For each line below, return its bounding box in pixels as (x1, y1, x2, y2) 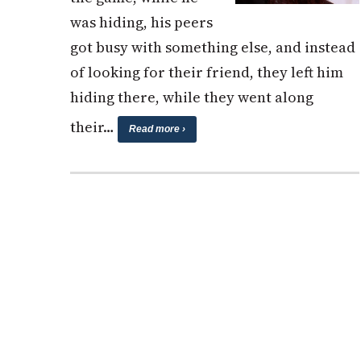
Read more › (129, 122, 185, 135)
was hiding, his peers (70, 11, 213, 32)
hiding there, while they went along (70, 86, 313, 107)
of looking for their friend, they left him (70, 61, 343, 82)
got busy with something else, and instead (70, 36, 355, 57)
